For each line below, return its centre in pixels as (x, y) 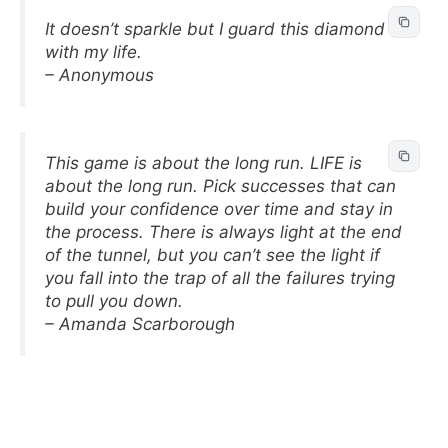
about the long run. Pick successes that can (220, 186)
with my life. (93, 51)
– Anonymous (99, 74)
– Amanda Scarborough (140, 324)
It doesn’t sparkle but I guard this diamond (215, 28)
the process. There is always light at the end (223, 232)
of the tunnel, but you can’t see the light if (212, 255)
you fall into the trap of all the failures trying (220, 278)
